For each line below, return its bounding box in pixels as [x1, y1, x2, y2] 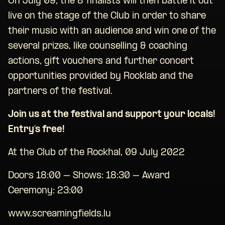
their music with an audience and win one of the [8, 27, 216, 37]
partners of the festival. [8, 87, 113, 97]
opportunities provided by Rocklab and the [8, 72, 193, 82]
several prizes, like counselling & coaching [8, 42, 187, 52]
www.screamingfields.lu [8, 209, 111, 219]
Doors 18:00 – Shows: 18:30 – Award [8, 171, 170, 181]
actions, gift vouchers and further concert [8, 57, 194, 67]
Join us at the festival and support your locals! [8, 110, 215, 120]
